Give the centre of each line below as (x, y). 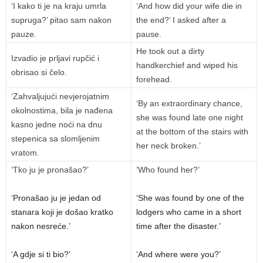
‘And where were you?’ (178, 254)
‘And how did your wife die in (189, 6)
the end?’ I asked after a (181, 20)
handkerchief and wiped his (187, 65)
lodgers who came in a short (189, 212)
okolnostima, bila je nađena (62, 111)
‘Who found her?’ (168, 170)
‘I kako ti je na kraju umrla (59, 6)
